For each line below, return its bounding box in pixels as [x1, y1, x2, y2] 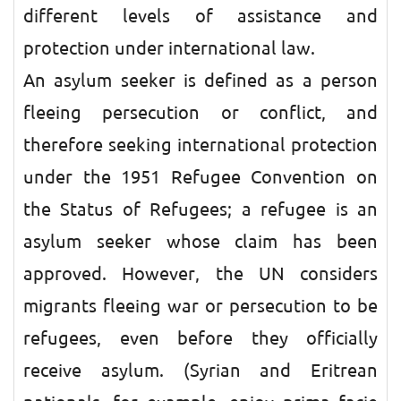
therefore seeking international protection [23, 133, 378, 157]
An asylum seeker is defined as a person [23, 69, 378, 92]
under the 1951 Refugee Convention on [23, 166, 378, 189]
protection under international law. [23, 37, 315, 60]
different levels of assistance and [23, 4, 378, 28]
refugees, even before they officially [23, 327, 378, 350]
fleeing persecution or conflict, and [23, 101, 378, 124]
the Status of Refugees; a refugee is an [23, 198, 378, 221]
